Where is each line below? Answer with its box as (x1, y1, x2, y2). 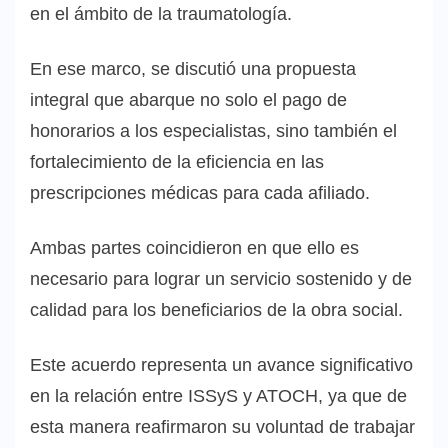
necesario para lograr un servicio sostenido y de (30, 269, 412, 290)
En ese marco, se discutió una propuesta (30, 59, 356, 80)
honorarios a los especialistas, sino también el (30, 121, 397, 142)
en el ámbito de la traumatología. (30, 4, 292, 25)
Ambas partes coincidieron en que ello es (30, 238, 359, 259)
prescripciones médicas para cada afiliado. (30, 183, 370, 204)
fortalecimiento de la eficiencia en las (30, 152, 324, 173)
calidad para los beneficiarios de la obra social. (30, 300, 403, 321)
